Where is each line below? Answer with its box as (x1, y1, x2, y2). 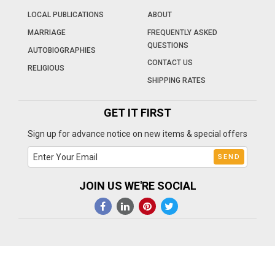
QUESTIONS (147, 41, 188, 52)
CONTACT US (147, 58, 193, 68)
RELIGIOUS (28, 64, 64, 73)
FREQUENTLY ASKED (147, 28, 217, 37)
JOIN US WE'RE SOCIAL (79, 179, 196, 193)
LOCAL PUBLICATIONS (28, 10, 104, 20)
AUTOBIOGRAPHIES (28, 46, 96, 55)
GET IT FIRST (104, 106, 171, 120)
